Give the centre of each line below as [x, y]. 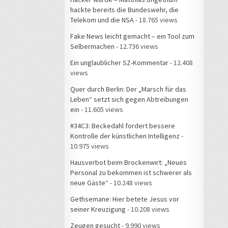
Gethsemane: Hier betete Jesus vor [125, 199]
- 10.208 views [148, 209]
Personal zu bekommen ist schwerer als [131, 172]
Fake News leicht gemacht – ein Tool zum [132, 36]
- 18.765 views [156, 20]
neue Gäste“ [89, 182]
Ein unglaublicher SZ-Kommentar [119, 62]
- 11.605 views [101, 109]
